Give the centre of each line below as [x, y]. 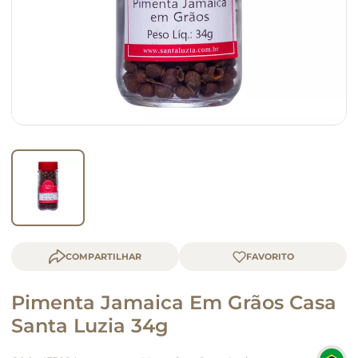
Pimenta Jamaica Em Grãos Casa [174, 302]
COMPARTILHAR [103, 257]
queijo [40, 24]
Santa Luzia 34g [90, 326]
